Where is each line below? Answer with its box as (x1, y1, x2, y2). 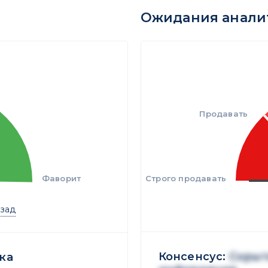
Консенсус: (158, 250, 229, 263)
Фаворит (41, 173, 81, 183)
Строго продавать (145, 173, 227, 183)
